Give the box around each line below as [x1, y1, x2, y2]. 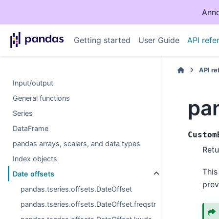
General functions [13, 94, 70, 102]
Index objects [13, 154, 58, 163]
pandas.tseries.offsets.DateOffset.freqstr [21, 200, 156, 208]
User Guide [138, 35, 179, 45]
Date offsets [13, 170, 55, 178]
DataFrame [13, 124, 49, 132]
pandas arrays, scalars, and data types [13, 139, 141, 148]
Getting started [73, 35, 131, 45]
